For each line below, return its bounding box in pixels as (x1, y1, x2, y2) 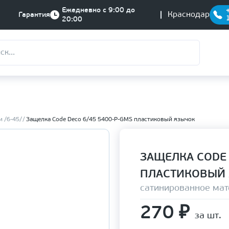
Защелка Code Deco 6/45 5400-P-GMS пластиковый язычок (26, 117, 195, 123)
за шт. (195, 211, 221, 221)
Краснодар (168, 11, 210, 19)
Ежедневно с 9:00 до (62, 7, 135, 14)
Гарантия (18, 11, 51, 19)
